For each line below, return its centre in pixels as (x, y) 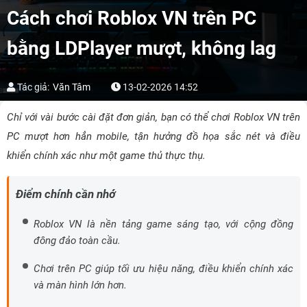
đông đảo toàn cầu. (77, 241)
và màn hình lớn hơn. (80, 285)
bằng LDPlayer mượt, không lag (142, 48)
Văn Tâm (72, 87)
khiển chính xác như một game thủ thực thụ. (106, 156)
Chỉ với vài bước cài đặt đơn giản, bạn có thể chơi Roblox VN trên (153, 117)
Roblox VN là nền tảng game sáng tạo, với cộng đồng (163, 224)
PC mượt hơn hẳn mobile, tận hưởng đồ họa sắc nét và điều (153, 136)
